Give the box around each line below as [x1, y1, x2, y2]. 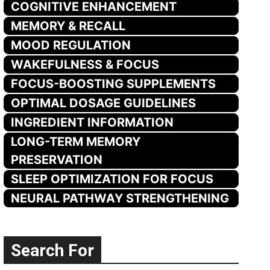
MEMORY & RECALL [11, 18, 126, 33]
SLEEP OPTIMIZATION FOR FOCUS [11, 171, 214, 186]
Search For [11, 240, 95, 260]
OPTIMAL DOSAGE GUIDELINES [11, 95, 196, 110]
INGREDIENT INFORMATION [11, 115, 174, 130]
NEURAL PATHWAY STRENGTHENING [11, 190, 230, 206]
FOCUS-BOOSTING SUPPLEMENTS [11, 76, 216, 91]
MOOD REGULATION [11, 37, 131, 52]
